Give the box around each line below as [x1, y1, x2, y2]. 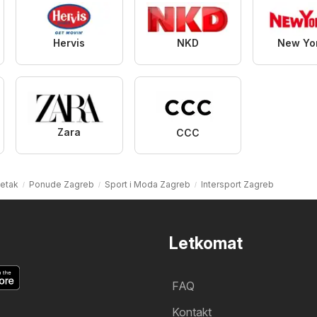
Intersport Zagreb [200, 178, 274, 190]
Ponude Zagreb [28, 178, 94, 190]
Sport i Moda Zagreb [104, 178, 190, 190]
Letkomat [169, 233, 243, 253]
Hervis [53, 36, 86, 49]
